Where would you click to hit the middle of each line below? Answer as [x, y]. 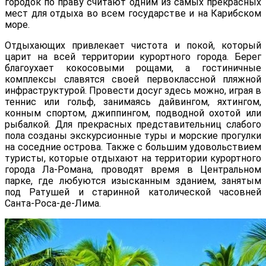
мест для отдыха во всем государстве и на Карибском [133, 14]
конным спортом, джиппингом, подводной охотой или [133, 113]
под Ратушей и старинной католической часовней [133, 192]
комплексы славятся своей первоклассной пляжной [133, 80]
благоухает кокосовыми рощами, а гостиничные [133, 68]
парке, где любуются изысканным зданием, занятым [133, 181]
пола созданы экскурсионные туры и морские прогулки [133, 136]
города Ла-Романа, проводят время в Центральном [133, 170]
